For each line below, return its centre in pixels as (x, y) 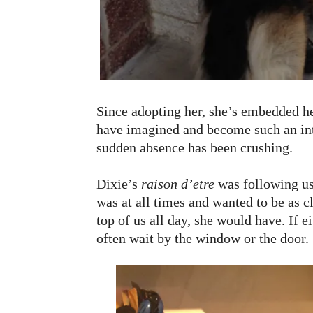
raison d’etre (178, 184)
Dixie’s (119, 184)
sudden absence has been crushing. (195, 148)
